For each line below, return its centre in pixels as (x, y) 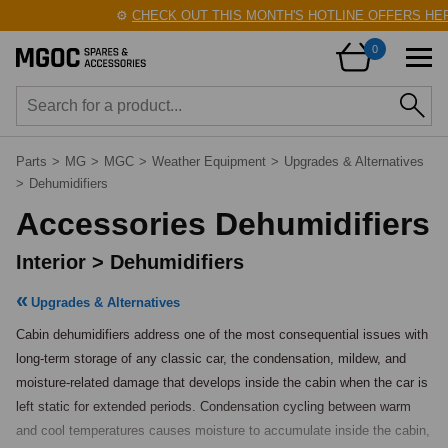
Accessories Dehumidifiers (223, 224)
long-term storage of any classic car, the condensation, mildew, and (211, 358)
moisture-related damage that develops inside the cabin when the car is (222, 382)
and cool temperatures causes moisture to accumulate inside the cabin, (223, 430)
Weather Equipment (209, 161)
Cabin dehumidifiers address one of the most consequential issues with (222, 334)
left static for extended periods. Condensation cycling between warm (213, 406)
